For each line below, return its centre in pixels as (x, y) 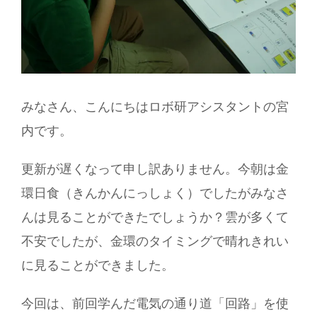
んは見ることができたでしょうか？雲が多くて (155, 217)
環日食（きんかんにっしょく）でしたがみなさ (155, 192)
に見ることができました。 (98, 265)
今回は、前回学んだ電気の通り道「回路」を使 (155, 303)
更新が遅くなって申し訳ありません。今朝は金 (155, 168)
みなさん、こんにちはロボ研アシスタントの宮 (155, 106)
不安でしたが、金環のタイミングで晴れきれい (155, 241)
